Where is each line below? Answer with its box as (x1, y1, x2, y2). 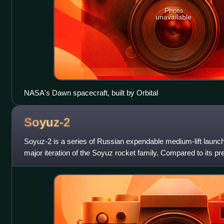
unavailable (155, 12, 192, 21)
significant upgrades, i (23, 159, 94, 168)
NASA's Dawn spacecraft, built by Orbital (23, 88, 158, 97)
